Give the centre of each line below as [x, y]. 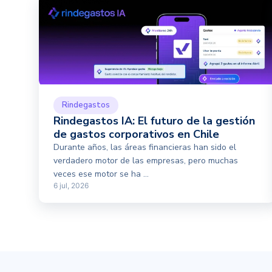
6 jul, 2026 [71, 185]
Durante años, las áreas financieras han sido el [145, 147]
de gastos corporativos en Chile [136, 134]
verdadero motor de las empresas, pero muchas [146, 161]
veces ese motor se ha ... [101, 174]
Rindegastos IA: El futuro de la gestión [154, 121]
